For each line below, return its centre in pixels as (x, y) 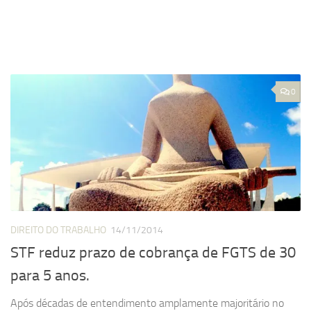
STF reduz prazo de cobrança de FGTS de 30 (153, 253)
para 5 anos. (50, 276)
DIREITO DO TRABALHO (58, 230)
